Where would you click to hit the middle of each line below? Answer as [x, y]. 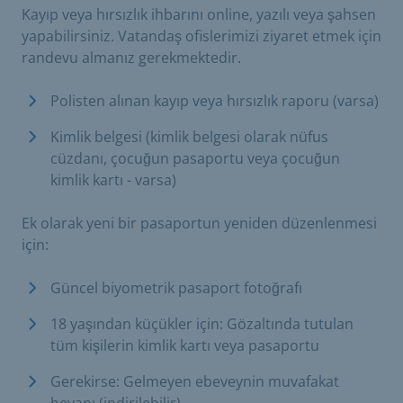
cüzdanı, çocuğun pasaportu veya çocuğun [195, 158]
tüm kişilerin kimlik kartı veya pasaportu [185, 345]
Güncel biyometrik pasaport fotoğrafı [176, 287]
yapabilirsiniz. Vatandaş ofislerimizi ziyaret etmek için [201, 36]
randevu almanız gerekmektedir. [131, 57]
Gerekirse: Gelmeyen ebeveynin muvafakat [195, 381]
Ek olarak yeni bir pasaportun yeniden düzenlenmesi [199, 223]
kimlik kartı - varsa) [113, 179]
